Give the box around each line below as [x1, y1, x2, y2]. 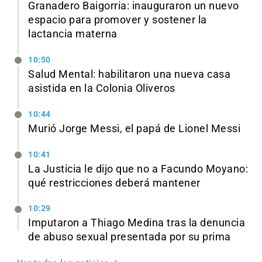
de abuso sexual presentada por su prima [28, 231, 231, 243]
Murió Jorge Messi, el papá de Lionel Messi [28, 122, 240, 135]
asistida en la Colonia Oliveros [28, 82, 175, 94]
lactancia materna [28, 28, 118, 40]
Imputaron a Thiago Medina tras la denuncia [28, 217, 245, 229]
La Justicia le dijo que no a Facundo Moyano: [28, 163, 248, 175]
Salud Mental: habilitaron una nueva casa [28, 68, 230, 80]
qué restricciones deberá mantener [28, 177, 201, 189]
